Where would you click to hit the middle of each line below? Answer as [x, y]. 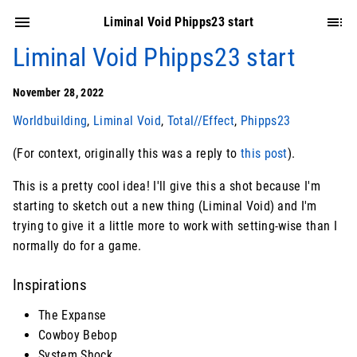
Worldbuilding [50, 121]
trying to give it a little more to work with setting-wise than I [175, 226]
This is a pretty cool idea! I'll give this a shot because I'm [167, 186]
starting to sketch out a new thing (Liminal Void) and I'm [165, 206]
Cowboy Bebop [78, 335]
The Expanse [73, 316]
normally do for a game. [77, 246]
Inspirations [50, 286]
